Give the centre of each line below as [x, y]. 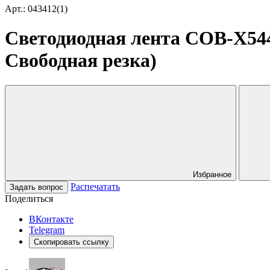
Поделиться [29, 198]
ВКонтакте [51, 219]
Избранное [212, 174]
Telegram [47, 230]
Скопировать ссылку [71, 242]
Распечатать [95, 186]
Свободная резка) [81, 61]
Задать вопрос [36, 187]
